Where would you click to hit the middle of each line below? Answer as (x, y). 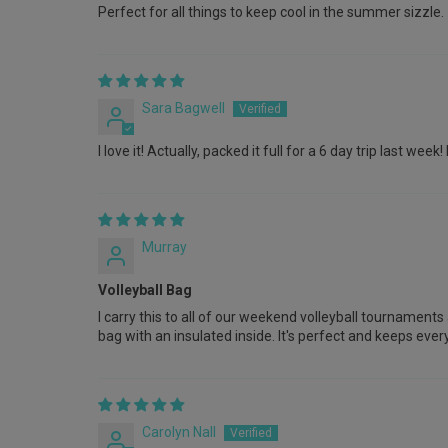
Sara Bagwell (183, 107)
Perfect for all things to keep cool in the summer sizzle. (271, 11)
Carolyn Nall (179, 431)
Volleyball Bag (145, 289)
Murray (164, 246)
